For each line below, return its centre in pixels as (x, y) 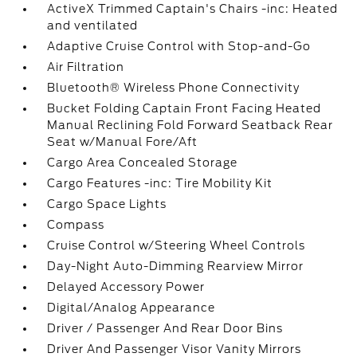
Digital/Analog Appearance (131, 308)
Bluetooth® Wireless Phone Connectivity (174, 88)
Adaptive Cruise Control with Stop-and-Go (179, 46)
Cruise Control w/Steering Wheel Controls (177, 245)
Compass (76, 225)
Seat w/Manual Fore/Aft (123, 142)
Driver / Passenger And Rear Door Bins (165, 328)
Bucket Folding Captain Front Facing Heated (184, 108)
